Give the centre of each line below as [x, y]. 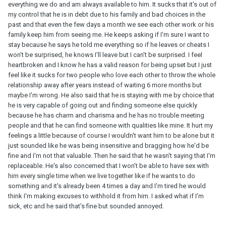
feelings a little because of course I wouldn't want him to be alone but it [111, 135]
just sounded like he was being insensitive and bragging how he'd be [108, 145]
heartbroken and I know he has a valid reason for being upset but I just [110, 65]
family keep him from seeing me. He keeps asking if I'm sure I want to [109, 34]
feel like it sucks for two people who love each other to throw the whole [112, 75]
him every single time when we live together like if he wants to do [102, 176]
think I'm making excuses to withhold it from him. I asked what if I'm [106, 196]
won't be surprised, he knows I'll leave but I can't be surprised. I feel [105, 54]
